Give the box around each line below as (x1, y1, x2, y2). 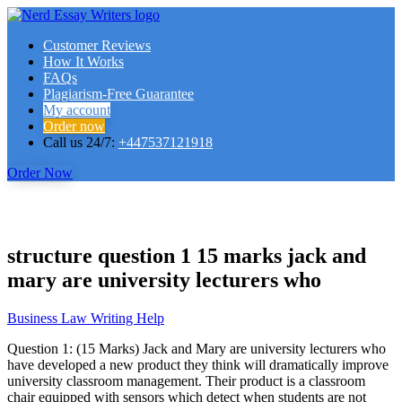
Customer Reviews (43, 38, 151, 53)
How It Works (43, 54, 124, 69)
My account (43, 102, 110, 118)
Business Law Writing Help (7, 310, 164, 326)
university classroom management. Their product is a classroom (7, 372, 365, 389)
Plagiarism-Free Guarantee (43, 86, 194, 101)
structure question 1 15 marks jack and (7, 243, 366, 267)
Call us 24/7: (43, 135, 118, 150)
